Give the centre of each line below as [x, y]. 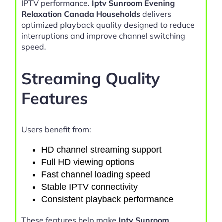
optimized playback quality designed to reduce [108, 25]
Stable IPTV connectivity [89, 187]
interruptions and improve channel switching [103, 36]
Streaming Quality [91, 78]
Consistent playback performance [107, 199]
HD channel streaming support [101, 150]
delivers [156, 14]
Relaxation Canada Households [81, 14]
